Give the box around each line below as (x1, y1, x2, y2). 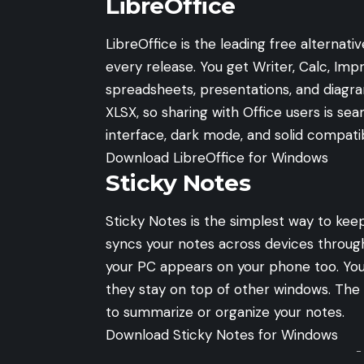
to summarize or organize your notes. (106, 303, 344, 322)
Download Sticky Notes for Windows (106, 326, 338, 344)
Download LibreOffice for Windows (106, 148, 328, 167)
